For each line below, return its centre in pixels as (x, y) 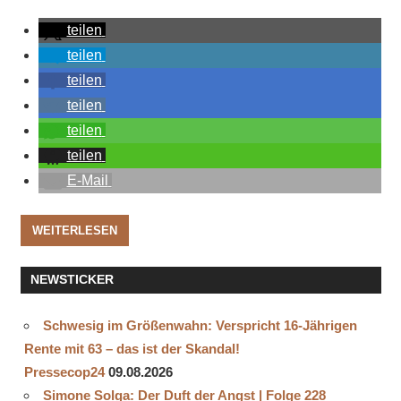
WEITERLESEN (74, 230)
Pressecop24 (64, 371)
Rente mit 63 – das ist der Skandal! (132, 348)
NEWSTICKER (72, 280)
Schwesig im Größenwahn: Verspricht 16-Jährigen (200, 325)
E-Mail (87, 181)
